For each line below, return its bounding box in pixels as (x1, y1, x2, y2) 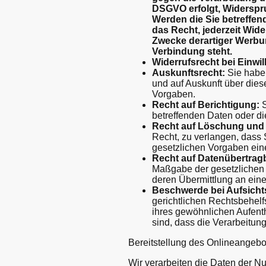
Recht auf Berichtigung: (152, 99, 259, 110)
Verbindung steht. (152, 46, 232, 56)
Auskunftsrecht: (152, 67, 225, 78)
